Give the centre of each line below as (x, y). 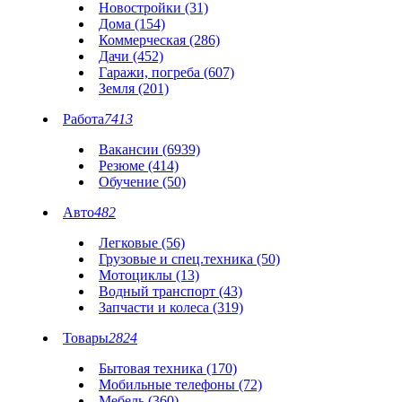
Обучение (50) (142, 182)
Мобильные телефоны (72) (180, 385)
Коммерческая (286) (159, 40)
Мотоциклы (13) (149, 275)
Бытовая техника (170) (168, 369)
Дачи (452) (131, 57)
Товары (86, 338)
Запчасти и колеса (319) (171, 308)
